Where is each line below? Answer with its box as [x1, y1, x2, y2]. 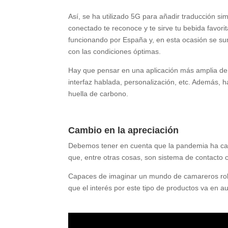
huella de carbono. [68, 89, 129, 98]
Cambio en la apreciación [68, 125, 179, 135]
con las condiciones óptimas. [68, 47, 161, 55]
